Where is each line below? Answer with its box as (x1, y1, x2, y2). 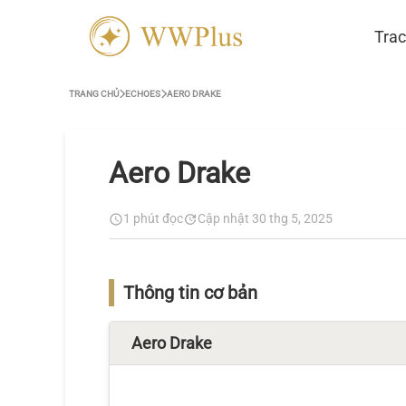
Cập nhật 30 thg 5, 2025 (198, 211, 333, 226)
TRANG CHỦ (69, 89, 119, 99)
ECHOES (125, 89, 160, 99)
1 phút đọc (123, 211, 183, 226)
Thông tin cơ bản (123, 282, 257, 304)
